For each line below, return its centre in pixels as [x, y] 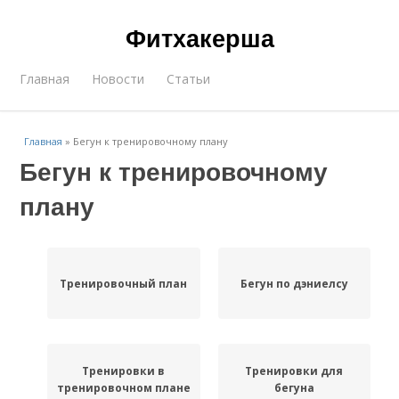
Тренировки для [294, 371]
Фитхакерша [199, 37]
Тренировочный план [124, 283]
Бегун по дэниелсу [294, 283]
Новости [118, 79]
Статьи [189, 79]
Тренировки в [124, 371]
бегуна [294, 388]
